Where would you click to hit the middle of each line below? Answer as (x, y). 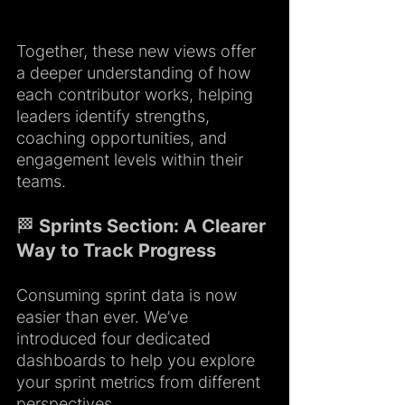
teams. (41, 182)
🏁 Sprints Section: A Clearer (143, 226)
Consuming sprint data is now (129, 296)
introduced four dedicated (116, 339)
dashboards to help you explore (138, 361)
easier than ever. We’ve (104, 317)
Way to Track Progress (116, 251)
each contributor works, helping (137, 95)
